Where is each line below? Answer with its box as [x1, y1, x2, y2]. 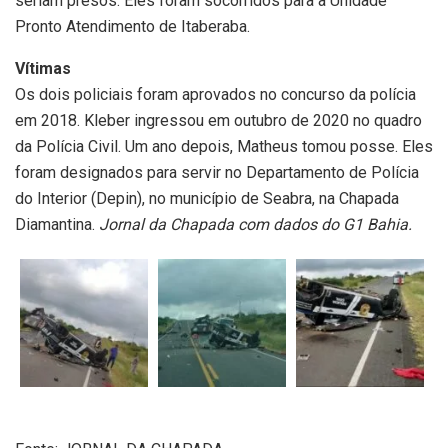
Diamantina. [15, 214, 99, 234]
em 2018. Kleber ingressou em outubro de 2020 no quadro [15, 110, 422, 130]
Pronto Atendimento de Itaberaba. [15, 16, 250, 36]
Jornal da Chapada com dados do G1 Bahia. [99, 214, 412, 234]
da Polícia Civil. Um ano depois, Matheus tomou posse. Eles [15, 136, 433, 156]
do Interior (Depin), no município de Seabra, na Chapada [15, 188, 399, 208]
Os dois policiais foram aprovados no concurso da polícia [15, 84, 416, 104]
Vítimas [15, 58, 71, 78]
